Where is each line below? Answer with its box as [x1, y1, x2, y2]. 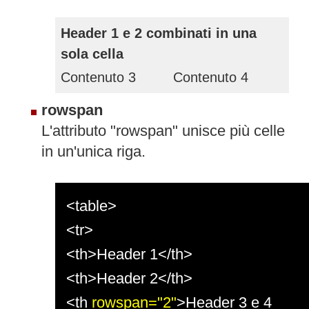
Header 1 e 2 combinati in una [61, 25, 257, 41]
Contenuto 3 [61, 69, 136, 85]
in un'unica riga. [41, 142, 146, 160]
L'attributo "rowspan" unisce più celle [41, 121, 285, 139]
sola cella [61, 46, 123, 61]
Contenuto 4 [173, 69, 248, 85]
